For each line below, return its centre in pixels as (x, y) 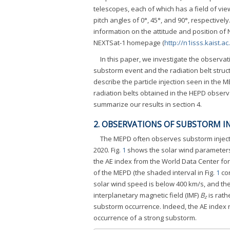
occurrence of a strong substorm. (145, 217)
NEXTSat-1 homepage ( (129, 43)
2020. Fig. (108, 150)
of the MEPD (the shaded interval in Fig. (155, 172)
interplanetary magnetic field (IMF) (147, 195)
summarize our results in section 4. (148, 104)
